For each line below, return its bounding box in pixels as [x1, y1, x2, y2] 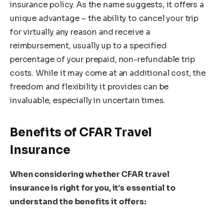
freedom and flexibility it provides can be [10, 82, 169, 92]
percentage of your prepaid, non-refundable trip [10, 54, 195, 65]
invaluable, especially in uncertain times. [10, 95, 166, 106]
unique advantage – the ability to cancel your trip [10, 13, 198, 24]
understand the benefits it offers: [10, 196, 146, 207]
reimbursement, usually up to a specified [10, 41, 167, 51]
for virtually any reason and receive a [10, 27, 150, 38]
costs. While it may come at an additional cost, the [10, 68, 206, 79]
